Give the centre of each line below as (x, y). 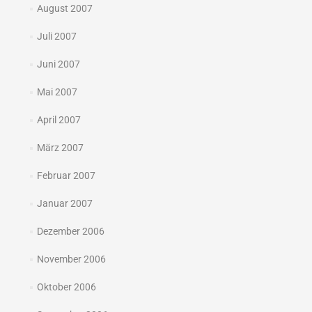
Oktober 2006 (66, 287)
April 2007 (58, 120)
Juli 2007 (56, 37)
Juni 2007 (58, 64)
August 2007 (64, 9)
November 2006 (71, 259)
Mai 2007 (57, 92)
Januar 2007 (64, 204)
